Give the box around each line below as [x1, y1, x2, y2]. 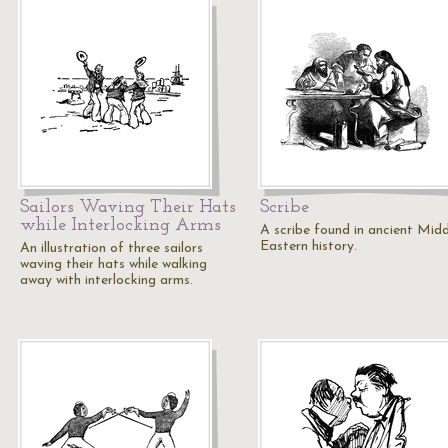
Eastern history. [260, 239, 357, 254]
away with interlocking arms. [20, 273, 193, 288]
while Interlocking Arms [20, 216, 221, 235]
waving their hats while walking [20, 257, 207, 272]
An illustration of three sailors [20, 241, 203, 256]
